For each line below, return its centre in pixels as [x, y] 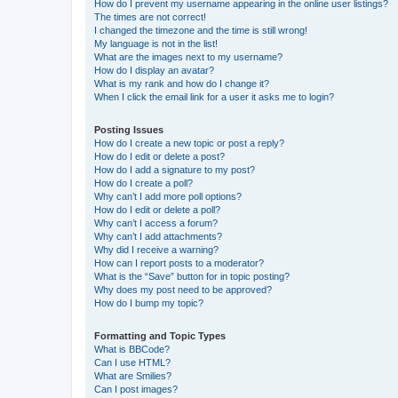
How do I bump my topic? [149, 303]
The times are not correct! [150, 17]
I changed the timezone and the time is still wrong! [201, 30]
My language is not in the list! [156, 44]
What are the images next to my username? [188, 57]
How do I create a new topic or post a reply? [189, 143]
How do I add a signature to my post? [175, 170]
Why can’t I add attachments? [158, 236]
